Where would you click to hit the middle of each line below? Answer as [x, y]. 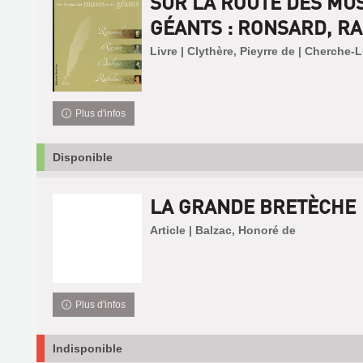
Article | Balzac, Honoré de [222, 230]
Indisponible [87, 348]
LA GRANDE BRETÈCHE [252, 206]
